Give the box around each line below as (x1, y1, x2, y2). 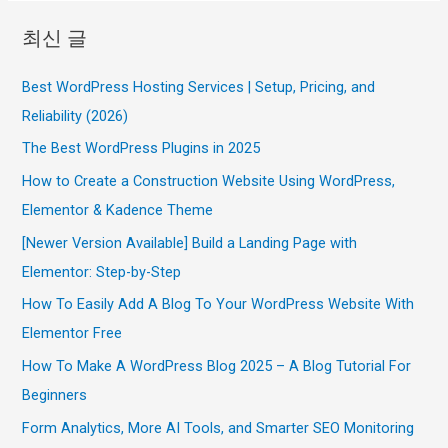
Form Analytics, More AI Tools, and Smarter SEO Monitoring (22, 418, 415, 437)
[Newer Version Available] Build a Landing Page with (22, 233, 358, 252)
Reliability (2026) (22, 106, 129, 125)
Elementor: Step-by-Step (22, 262, 182, 281)
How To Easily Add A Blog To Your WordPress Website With (22, 295, 415, 314)
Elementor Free (22, 324, 123, 343)
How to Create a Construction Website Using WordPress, (22, 172, 396, 190)
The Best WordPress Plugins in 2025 (22, 139, 261, 158)
